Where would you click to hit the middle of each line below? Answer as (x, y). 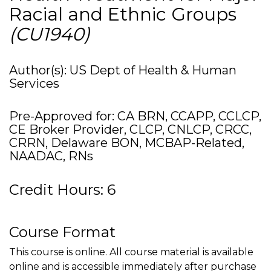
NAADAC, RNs (51, 156)
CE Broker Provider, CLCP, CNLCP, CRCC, (130, 129)
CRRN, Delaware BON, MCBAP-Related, (127, 143)
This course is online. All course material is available (131, 252)
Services (34, 83)
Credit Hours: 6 (62, 190)
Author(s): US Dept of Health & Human (123, 70)
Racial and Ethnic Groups (123, 14)
